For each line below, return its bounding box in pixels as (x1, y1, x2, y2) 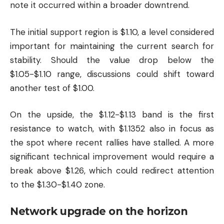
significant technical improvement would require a (10, 151, 214, 162)
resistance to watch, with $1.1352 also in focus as (10, 123, 214, 134)
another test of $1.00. (10, 82, 94, 93)
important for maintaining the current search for (10, 40, 214, 51)
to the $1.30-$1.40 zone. (10, 179, 105, 190)
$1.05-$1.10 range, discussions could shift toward (10, 68, 214, 79)
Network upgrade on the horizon (10, 204, 187, 217)
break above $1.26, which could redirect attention (10, 165, 214, 176)
